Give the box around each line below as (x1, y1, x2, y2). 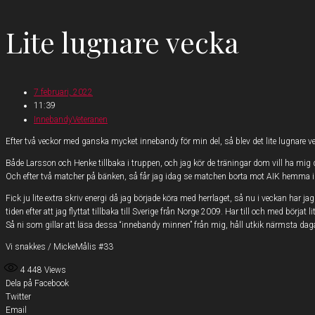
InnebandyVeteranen (34, 114, 108, 124)
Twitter (6, 291, 31, 302)
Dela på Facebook (6, 278, 69, 288)
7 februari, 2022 (34, 86, 93, 97)
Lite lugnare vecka (6, 22, 239, 60)
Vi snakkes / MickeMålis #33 (6, 241, 113, 252)
